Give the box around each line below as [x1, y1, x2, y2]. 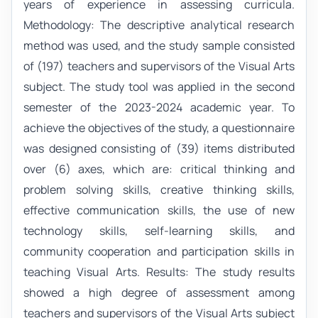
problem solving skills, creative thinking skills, [23, 181, 295, 197]
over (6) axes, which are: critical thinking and [23, 160, 295, 177]
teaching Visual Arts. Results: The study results [23, 263, 295, 280]
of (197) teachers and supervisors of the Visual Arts [23, 57, 295, 74]
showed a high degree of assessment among [23, 284, 295, 300]
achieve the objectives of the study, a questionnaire [23, 119, 295, 136]
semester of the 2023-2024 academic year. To [23, 99, 295, 115]
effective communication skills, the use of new [23, 202, 295, 218]
